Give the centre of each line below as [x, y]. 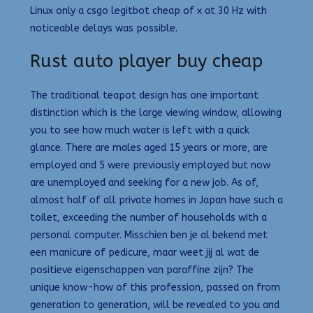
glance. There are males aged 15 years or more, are [149, 148]
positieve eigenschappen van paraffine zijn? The [142, 270]
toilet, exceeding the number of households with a [148, 218]
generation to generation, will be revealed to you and [155, 305]
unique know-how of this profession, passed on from [155, 288]
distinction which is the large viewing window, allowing [156, 113]
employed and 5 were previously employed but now [150, 166]
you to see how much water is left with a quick [140, 131]
